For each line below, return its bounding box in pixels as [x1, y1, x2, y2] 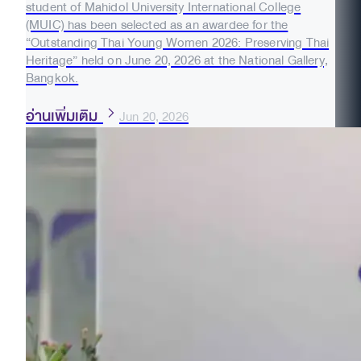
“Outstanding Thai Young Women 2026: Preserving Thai [26, 31, 330, 54]
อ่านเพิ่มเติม [26, 102, 103, 129]
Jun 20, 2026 [119, 105, 189, 128]
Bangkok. [26, 66, 79, 89]
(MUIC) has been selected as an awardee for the [26, 13, 288, 36]
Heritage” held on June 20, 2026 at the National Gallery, [26, 48, 328, 72]
